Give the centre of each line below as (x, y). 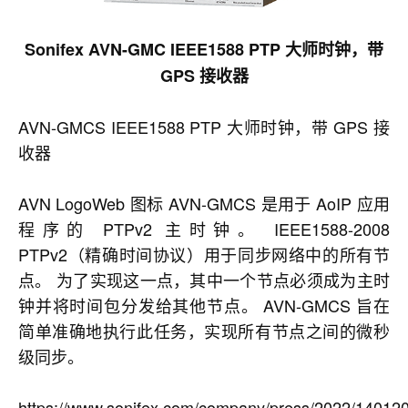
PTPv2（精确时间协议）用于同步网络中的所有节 (204, 255)
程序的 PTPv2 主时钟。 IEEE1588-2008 (204, 229)
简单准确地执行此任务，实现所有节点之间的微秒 (204, 331)
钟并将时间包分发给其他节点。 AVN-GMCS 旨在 (204, 306)
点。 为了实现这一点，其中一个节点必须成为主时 (204, 280)
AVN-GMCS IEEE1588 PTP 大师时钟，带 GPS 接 (204, 127)
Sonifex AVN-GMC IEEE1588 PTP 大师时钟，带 (204, 50)
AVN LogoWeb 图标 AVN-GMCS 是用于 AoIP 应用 (204, 204)
